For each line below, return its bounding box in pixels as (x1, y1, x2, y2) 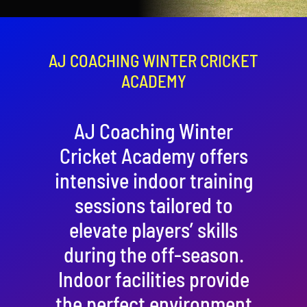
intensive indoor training (54, 167, 253, 193)
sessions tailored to (74, 192, 233, 217)
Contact (19, 7, 56, 23)
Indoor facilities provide (58, 266, 249, 291)
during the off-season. (63, 241, 244, 267)
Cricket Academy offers (59, 143, 248, 168)
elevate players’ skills (69, 217, 238, 242)
